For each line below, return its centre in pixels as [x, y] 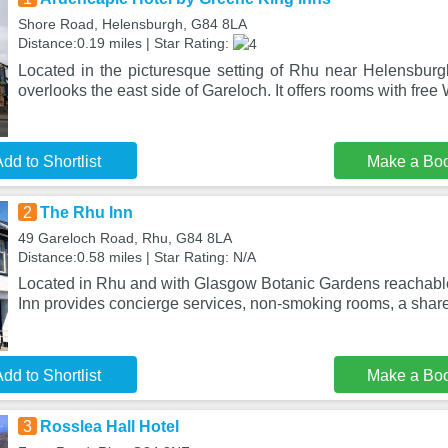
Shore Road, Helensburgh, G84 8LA [132, 24]
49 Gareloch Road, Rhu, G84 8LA [124, 238]
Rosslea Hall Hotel [109, 426]
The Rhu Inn [86, 212]
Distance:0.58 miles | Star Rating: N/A [136, 257]
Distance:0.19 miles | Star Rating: [125, 43]
